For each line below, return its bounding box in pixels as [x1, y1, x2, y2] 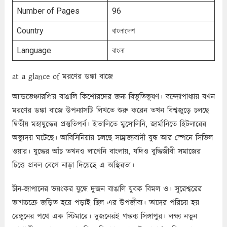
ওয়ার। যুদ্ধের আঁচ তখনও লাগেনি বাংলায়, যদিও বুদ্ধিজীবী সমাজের [12, 146, 201, 157]
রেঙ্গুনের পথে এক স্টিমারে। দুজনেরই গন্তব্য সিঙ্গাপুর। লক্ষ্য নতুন [12, 211, 197, 222]
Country [16, 26, 44, 35]
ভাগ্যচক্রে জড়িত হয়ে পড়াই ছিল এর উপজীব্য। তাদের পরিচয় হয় [12, 197, 199, 208]
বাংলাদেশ [111, 26, 135, 35]
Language [16, 46, 51, 55]
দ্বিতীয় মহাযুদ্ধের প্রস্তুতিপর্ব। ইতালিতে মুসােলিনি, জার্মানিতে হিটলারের [12, 119, 206, 130]
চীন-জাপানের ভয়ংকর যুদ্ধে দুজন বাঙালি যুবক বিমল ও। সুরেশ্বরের [12, 183, 202, 195]
